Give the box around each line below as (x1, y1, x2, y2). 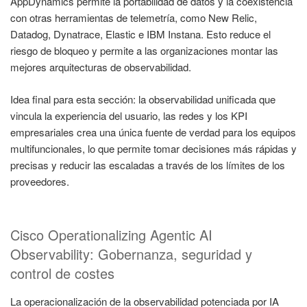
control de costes (10, 263, 114, 284)
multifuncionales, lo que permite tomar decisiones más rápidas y (10, 140, 297, 156)
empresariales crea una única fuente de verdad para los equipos (10, 124, 296, 139)
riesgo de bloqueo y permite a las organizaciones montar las (10, 43, 278, 58)
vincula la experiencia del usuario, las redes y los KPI (10, 108, 247, 123)
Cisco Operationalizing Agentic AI (10, 225, 212, 245)
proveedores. (10, 173, 69, 188)
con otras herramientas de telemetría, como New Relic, (10, 10, 257, 25)
